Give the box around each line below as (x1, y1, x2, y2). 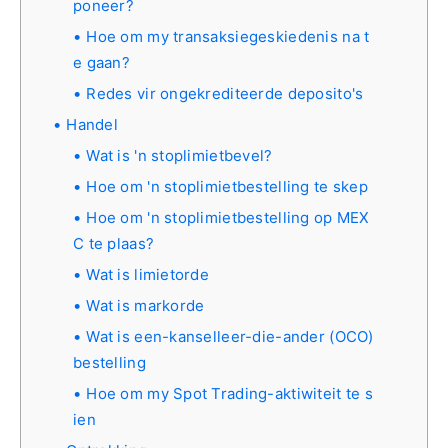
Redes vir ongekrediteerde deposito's (86, 83, 364, 103)
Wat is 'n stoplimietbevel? (86, 145, 273, 165)
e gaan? (73, 52, 130, 72)
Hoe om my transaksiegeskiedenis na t (86, 26, 370, 46)
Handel (66, 114, 118, 134)
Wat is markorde (86, 295, 205, 315)
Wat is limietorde (86, 264, 210, 284)
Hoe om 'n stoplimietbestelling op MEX (86, 207, 370, 227)
